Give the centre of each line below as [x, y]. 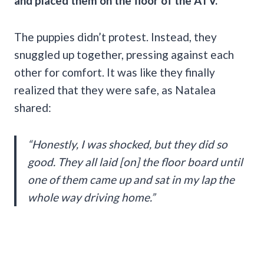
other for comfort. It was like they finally [115, 72]
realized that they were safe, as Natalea [115, 90]
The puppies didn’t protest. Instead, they [115, 37]
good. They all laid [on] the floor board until [135, 161]
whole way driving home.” [91, 197]
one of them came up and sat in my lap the [131, 179]
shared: [33, 107]
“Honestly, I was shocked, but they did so [128, 144]
